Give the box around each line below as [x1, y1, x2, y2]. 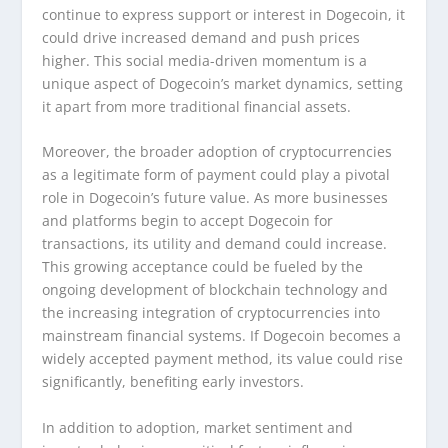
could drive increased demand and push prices [42, 27, 361, 47]
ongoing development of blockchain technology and [42, 280, 389, 300]
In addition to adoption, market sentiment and [42, 417, 354, 437]
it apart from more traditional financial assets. [42, 96, 352, 116]
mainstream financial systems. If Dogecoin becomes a [42, 326, 402, 346]
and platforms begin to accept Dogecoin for [42, 211, 334, 231]
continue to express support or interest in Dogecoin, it [42, 4, 406, 24]
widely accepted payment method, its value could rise [42, 349, 404, 369]
